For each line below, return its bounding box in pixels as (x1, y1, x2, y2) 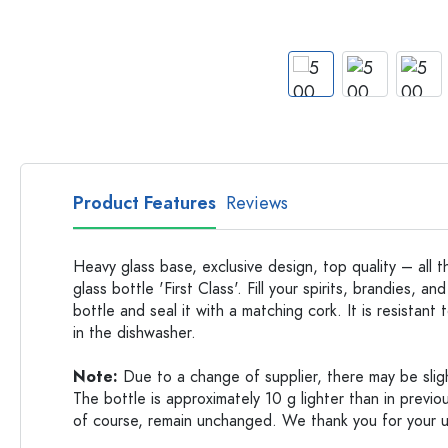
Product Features (73, 190, 216, 215)
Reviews (226, 190, 288, 215)
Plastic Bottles (280, 22, 364, 42)
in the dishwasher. (73, 322, 196, 344)
